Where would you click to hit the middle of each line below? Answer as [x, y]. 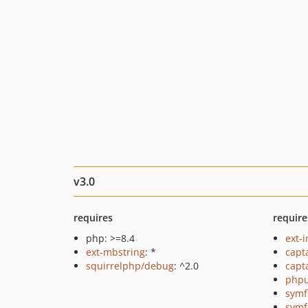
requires [93, 218]
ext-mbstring [115, 252]
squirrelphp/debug [130, 266]
